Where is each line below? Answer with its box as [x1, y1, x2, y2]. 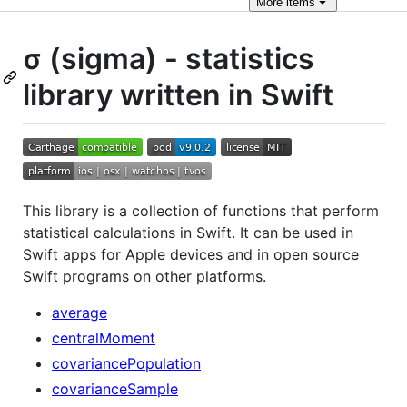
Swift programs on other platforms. [23, 266, 266, 285]
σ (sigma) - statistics [23, 41, 314, 76]
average [52, 303, 107, 322]
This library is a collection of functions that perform [23, 201, 379, 220]
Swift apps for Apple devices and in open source [23, 244, 359, 263]
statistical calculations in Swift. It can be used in [23, 223, 353, 242]
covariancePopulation [52, 353, 201, 372]
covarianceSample [52, 379, 178, 398]
